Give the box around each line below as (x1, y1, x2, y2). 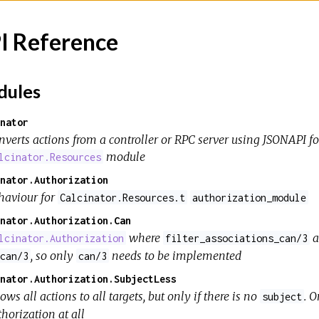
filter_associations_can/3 (165, 231, 308, 244)
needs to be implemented (109, 248, 242, 263)
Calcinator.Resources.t (59, 191, 185, 204)
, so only (31, 248, 77, 263)
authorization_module (192, 191, 307, 204)
